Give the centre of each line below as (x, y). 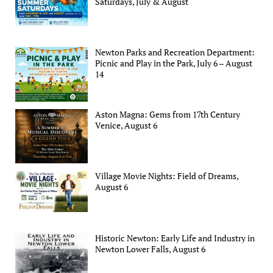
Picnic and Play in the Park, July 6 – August (174, 63)
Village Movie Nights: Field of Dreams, (167, 176)
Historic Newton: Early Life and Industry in (175, 238)
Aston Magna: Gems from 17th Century (168, 114)
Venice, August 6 (126, 125)
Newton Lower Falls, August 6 (151, 249)
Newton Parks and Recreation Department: (175, 52)
